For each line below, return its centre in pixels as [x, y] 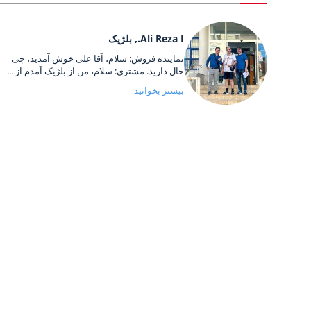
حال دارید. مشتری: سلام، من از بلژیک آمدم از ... [95, 71]
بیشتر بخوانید [159, 91]
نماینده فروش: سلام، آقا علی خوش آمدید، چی [98, 59]
